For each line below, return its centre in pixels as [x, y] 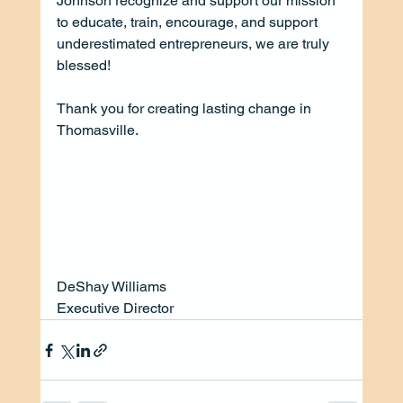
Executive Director [115, 309]
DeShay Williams [111, 287]
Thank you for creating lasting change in [185, 108]
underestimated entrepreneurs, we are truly [194, 43]
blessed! [85, 65]
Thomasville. [97, 130]
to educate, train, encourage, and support [188, 22]
